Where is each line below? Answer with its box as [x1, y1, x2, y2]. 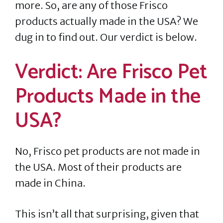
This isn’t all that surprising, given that [15, 208, 199, 220]
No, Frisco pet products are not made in [15, 145, 200, 157]
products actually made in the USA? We [15, 15, 198, 27]
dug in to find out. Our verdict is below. [15, 31, 197, 43]
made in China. [15, 177, 86, 189]
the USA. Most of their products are [15, 161, 182, 173]
